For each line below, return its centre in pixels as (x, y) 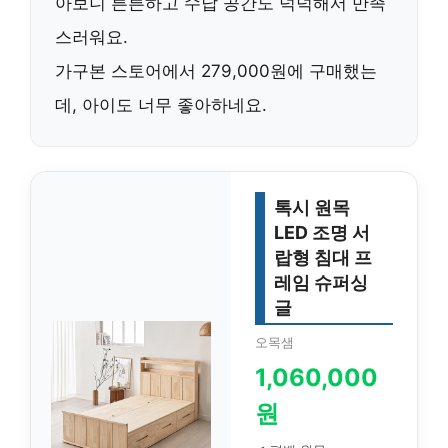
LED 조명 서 (322, 232)
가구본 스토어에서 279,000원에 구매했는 (216, 71)
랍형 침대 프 (323, 257)
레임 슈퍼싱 (321, 282)
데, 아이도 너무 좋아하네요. (161, 105)
